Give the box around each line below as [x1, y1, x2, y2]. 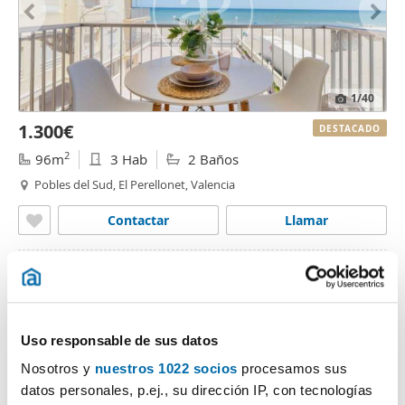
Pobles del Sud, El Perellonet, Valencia [34, 176, 235, 193]
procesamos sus [237, 361, 347, 377]
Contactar [108, 212, 169, 229]
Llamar [285, 212, 328, 229]
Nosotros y [21, 361, 95, 377]
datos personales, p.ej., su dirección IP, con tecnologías [21, 382, 373, 399]
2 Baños [184, 150, 239, 168]
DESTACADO [319, 122, 381, 135]
